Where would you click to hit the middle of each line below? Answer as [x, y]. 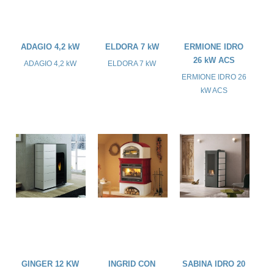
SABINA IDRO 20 [214, 264]
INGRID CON [132, 264]
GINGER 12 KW [50, 264]
